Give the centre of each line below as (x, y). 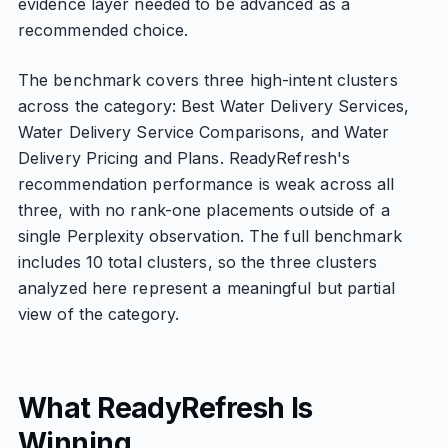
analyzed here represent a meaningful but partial (206, 288)
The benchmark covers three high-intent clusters (207, 80)
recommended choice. (102, 30)
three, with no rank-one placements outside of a (203, 210)
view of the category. (98, 314)
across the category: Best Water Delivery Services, (213, 106)
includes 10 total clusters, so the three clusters (197, 262)
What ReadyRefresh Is (165, 408)
